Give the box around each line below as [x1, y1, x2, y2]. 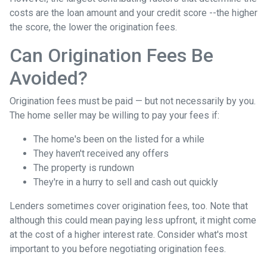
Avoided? [10, 66, 88, 89]
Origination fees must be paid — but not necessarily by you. [10, 95, 256, 107]
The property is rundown [33, 162, 134, 173]
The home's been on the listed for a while [33, 133, 204, 145]
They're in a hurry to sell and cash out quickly [33, 176, 218, 188]
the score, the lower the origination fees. [10, 21, 177, 33]
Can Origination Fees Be [10, 44, 213, 67]
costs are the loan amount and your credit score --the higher [10, 7, 257, 18]
